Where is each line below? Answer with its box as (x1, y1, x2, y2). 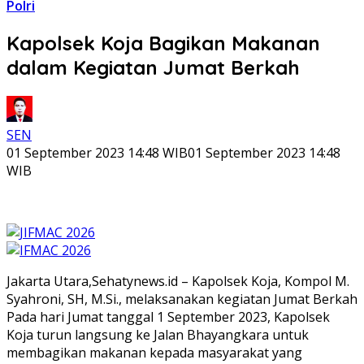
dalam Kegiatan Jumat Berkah (6, 54, 300, 80)
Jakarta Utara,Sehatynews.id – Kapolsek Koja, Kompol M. (6, 271, 349, 290)
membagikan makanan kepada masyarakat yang (6, 343, 302, 362)
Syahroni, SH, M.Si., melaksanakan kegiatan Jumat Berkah (6, 289, 357, 308)
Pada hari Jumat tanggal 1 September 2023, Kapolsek (6, 307, 330, 326)
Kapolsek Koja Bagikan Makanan (6, 30, 320, 55)
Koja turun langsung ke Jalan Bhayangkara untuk (6, 325, 309, 344)
